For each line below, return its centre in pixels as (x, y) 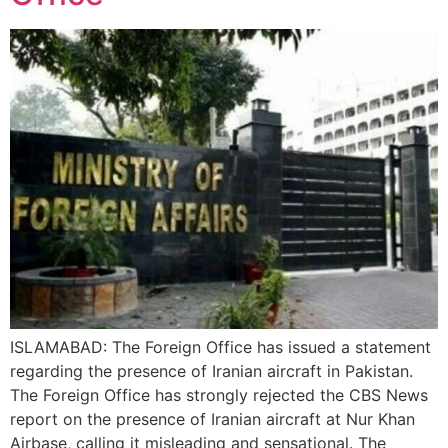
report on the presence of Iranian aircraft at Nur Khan (212, 419)
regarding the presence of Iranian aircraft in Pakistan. (211, 371)
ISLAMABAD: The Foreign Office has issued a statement (220, 347)
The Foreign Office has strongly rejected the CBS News (219, 395)
